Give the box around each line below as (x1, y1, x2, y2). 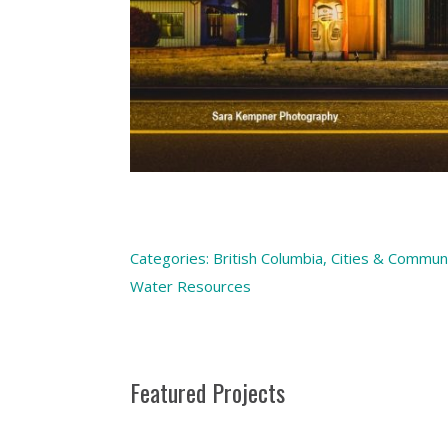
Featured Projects (129, 374, 285, 411)
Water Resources (129, 276, 251, 297)
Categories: (129, 248, 213, 269)
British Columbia (212, 248, 323, 269)
